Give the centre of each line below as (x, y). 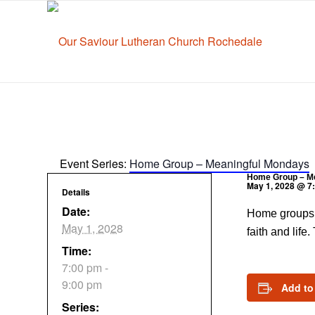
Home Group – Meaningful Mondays (219, 164)
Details (76, 192)
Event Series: (95, 164)
